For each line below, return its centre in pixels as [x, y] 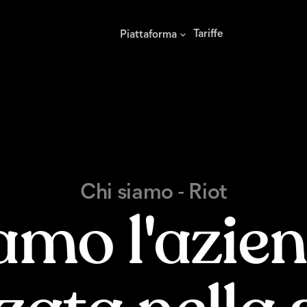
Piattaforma [148, 35]
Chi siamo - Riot [153, 193]
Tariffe [208, 34]
